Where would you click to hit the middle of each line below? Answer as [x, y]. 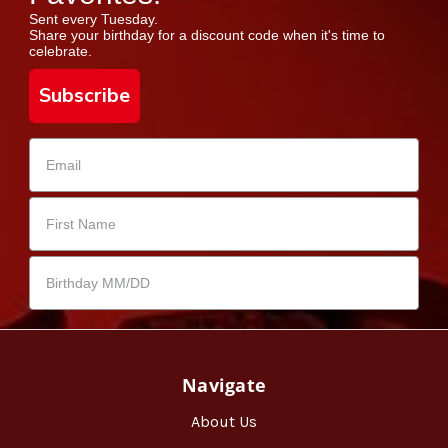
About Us [224, 421]
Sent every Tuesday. [94, 18]
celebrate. [61, 50]
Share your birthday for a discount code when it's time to [207, 34]
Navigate [224, 384]
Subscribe [85, 95]
